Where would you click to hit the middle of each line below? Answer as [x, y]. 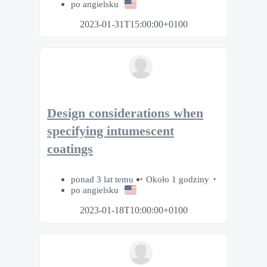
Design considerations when [125, 113]
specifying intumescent [111, 131]
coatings [70, 149]
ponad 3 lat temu [103, 179]
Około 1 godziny [178, 179]
